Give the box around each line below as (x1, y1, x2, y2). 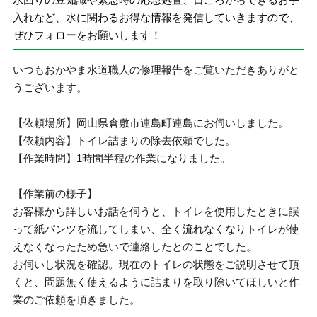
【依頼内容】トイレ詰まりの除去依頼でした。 (13, 134, 236, 146)
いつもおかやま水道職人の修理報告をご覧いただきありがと (13, 64, 300, 76)
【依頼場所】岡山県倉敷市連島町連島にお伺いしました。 (13, 117, 289, 129)
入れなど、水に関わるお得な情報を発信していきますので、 (13, 11, 300, 23)
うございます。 (13, 81, 88, 93)
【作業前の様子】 (13, 188, 98, 200)
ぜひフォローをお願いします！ (13, 28, 162, 41)
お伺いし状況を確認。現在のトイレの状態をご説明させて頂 (13, 258, 300, 270)
